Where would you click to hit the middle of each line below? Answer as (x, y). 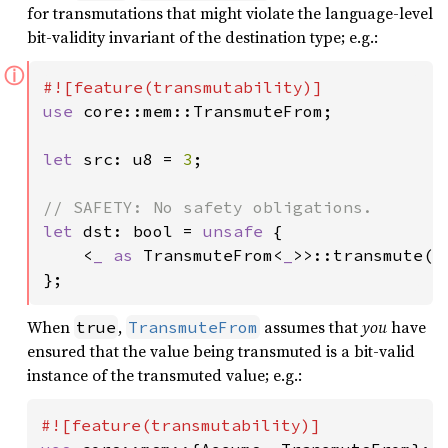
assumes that (311, 327)
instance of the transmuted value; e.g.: (164, 375)
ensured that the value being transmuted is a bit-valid (221, 351)
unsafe (238, 231)
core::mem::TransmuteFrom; (208, 111)
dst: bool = (143, 231)
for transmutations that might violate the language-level (230, 13)
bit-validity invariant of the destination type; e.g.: (202, 37)
